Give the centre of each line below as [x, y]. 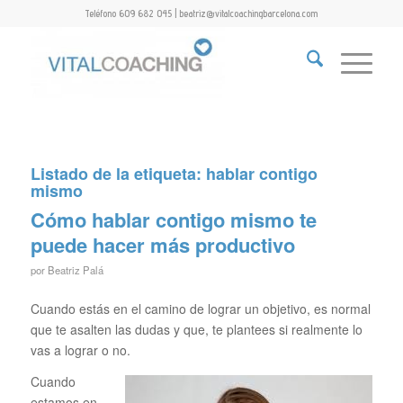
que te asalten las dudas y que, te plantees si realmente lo [196, 329]
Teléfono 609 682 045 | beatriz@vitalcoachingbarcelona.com [201, 13]
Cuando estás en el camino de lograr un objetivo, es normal [200, 308]
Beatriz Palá [75, 270]
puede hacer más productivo [162, 245]
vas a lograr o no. [80, 349]
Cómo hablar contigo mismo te [173, 219]
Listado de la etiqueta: [118, 174]
